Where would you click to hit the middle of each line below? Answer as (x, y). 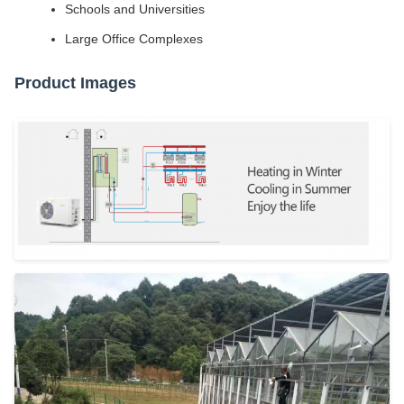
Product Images (75, 83)
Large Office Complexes (134, 39)
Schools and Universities (135, 9)
